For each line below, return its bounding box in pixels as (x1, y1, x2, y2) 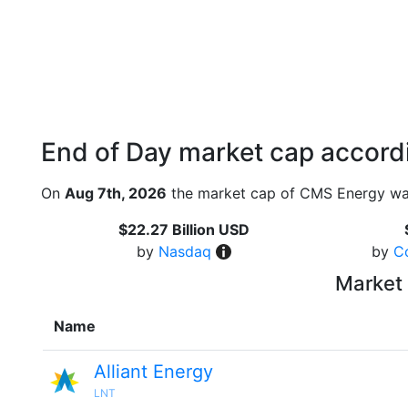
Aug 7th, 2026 (65, 184, 167, 202)
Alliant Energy (94, 361, 213, 382)
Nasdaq (158, 242, 211, 260)
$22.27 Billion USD (117, 220, 250, 239)
